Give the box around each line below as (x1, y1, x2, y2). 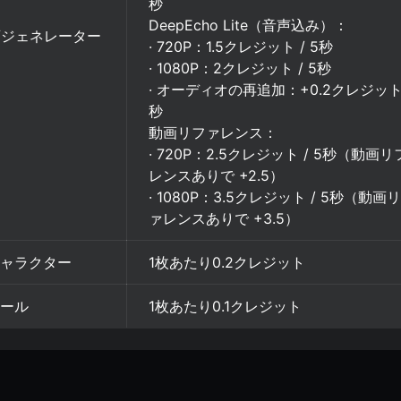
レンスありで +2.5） (149, 166, 284, 184)
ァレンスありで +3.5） (149, 209, 299, 227)
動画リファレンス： (149, 124, 277, 141)
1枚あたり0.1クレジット (149, 297, 302, 315)
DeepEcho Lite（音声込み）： (149, 16, 348, 34)
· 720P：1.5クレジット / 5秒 (149, 38, 333, 55)
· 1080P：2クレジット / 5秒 (149, 59, 331, 77)
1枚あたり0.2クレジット (149, 253, 305, 271)
